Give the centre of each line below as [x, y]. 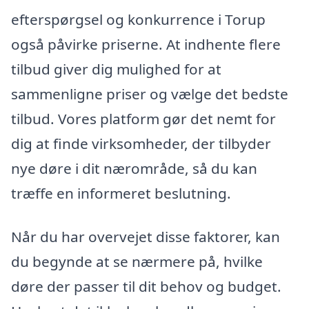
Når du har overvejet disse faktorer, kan [146, 237]
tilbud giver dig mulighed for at [116, 69]
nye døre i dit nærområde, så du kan [134, 168]
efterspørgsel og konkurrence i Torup [138, 19]
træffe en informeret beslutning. [121, 193]
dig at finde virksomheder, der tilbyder [141, 143]
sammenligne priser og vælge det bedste [150, 93]
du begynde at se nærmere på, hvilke [137, 262]
